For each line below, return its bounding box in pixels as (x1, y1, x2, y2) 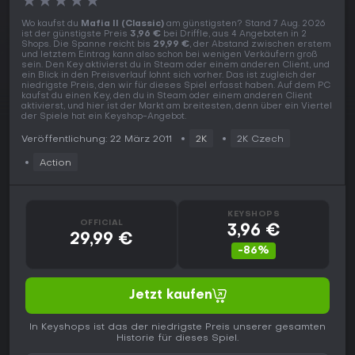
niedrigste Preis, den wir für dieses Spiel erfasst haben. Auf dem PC (21, 82, 330, 91)
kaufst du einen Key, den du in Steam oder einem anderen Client (21, 92, 312, 101)
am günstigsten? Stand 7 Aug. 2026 (164, 20, 325, 29)
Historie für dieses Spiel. (116, 334, 239, 344)
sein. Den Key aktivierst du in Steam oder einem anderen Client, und (21, 61, 330, 71)
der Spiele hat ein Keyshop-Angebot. (21, 113, 186, 122)
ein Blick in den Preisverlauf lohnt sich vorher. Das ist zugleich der (21, 71, 316, 81)
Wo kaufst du (21, 20, 81, 29)
